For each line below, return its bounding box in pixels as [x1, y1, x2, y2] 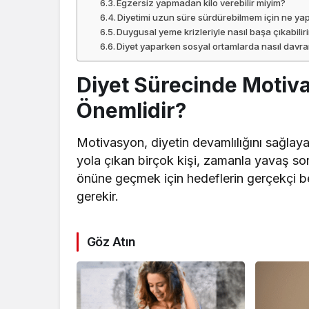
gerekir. [77, 189, 119, 204]
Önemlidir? [77, 98, 186, 123]
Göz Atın [87, 235, 136, 250]
